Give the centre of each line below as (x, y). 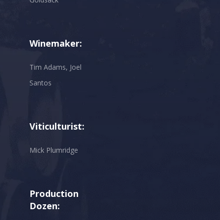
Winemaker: (56, 43)
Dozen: (45, 206)
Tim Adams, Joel (55, 67)
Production (54, 194)
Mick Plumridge (54, 150)
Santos (41, 83)
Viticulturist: (57, 126)
